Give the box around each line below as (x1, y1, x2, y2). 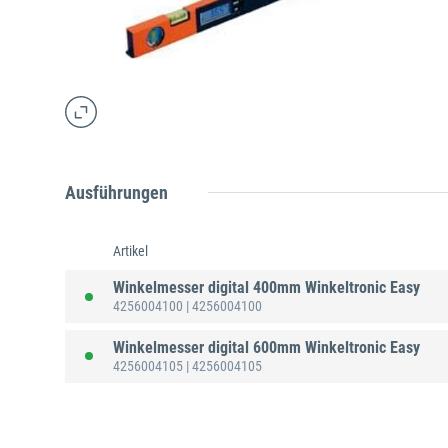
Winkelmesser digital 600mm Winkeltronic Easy (113, 337, 420, 357)
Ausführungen (65, 182, 168, 204)
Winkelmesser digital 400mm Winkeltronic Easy (113, 278, 420, 298)
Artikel (113, 243, 148, 260)
